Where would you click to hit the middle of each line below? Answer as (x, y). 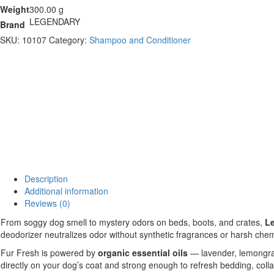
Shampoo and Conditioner (140, 39)
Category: (69, 39)
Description (46, 179)
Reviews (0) (47, 203)
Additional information (66, 191)
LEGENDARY (55, 21)
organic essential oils (143, 253)
